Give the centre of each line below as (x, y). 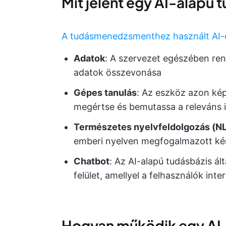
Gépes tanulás (105, 93)
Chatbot (92, 161)
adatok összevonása (118, 73)
